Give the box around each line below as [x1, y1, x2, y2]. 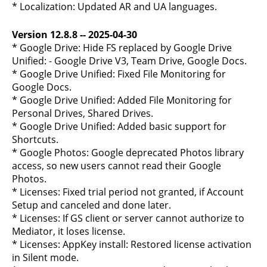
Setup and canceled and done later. [12, 198, 171, 212]
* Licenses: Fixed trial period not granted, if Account [12, 185, 244, 198]
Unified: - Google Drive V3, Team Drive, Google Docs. [12, 54, 247, 67]
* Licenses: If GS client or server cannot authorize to [12, 212, 244, 225]
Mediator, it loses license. [12, 225, 125, 238]
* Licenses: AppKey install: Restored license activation [12, 238, 252, 251]
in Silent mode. [12, 251, 79, 264]
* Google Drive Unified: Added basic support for [12, 120, 226, 133]
